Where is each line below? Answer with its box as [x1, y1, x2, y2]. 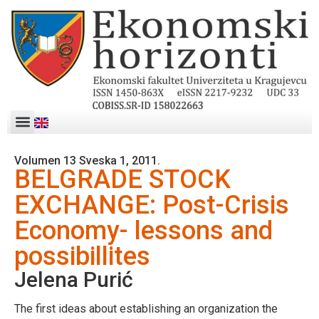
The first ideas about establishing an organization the [14, 301, 278, 315]
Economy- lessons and [14, 215, 273, 246]
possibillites [14, 241, 150, 271]
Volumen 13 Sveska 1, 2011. [14, 153, 160, 167]
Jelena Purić [14, 266, 133, 292]
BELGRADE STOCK [14, 164, 231, 194]
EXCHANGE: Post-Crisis [14, 189, 289, 220]
